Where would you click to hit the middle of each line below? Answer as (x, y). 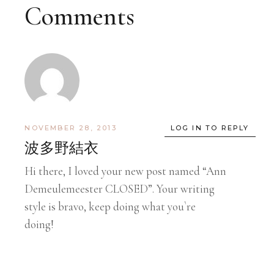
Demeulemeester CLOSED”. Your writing (120, 188)
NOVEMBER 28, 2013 (71, 128)
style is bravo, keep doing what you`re (110, 206)
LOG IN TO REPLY (210, 128)
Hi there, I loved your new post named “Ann (126, 171)
